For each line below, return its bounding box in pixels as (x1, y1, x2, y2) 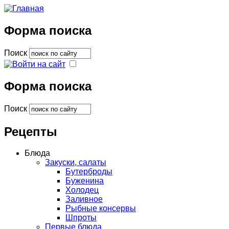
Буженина (65, 176, 104, 186)
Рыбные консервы (65, 204, 136, 213)
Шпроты (65, 213, 97, 222)
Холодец (65, 186, 99, 195)
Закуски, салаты (45, 158, 106, 167)
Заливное (65, 195, 103, 204)
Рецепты (4, 124, 57, 139)
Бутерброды (65, 167, 112, 176)
